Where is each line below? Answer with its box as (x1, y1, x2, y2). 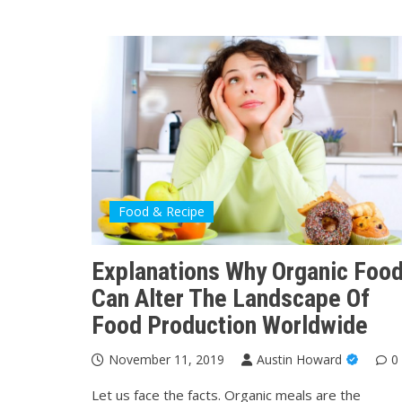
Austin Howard (257, 350, 342, 368)
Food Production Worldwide (92, 310, 368, 340)
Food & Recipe (118, 202, 205, 220)
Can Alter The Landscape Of (92, 283, 370, 313)
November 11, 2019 (109, 350, 224, 368)
